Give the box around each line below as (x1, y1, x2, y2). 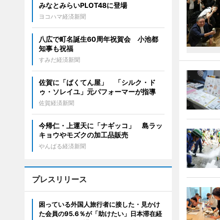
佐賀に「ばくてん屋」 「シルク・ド (38, 78, 156, 86)
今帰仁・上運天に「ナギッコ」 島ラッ (38, 121, 163, 130)
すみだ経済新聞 (38, 56, 80, 63)
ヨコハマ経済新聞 (38, 13, 86, 20)
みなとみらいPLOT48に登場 (38, 1, 127, 9)
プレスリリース (31, 174, 87, 184)
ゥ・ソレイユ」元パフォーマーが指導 (38, 87, 156, 96)
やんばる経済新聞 (38, 142, 86, 150)
